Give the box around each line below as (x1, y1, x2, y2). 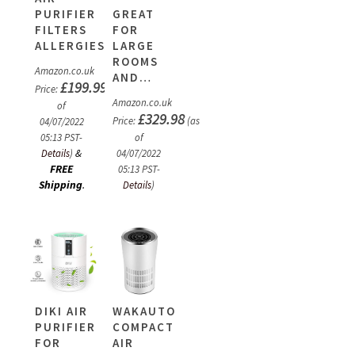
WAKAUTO (112, 303, 176, 319)
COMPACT (112, 319, 174, 335)
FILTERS (35, 21, 87, 37)
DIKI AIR (35, 303, 88, 319)
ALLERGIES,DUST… (35, 37, 157, 53)
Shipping (38, 177, 82, 192)
